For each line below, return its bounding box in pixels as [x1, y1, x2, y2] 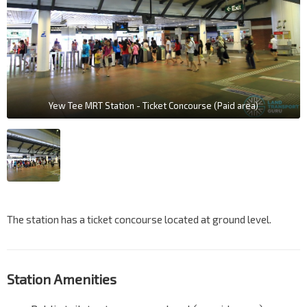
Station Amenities [7, 271, 116, 288]
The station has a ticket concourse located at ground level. [7, 213, 271, 226]
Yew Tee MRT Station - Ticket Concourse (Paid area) [49, 99, 258, 111]
